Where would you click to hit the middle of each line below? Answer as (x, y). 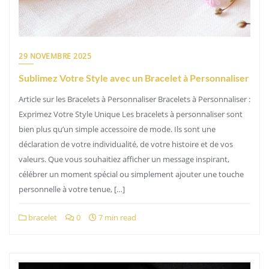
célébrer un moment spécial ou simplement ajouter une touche (131, 174)
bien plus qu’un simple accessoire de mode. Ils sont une (117, 129)
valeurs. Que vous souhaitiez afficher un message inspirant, (124, 159)
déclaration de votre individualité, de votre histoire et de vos (126, 144)
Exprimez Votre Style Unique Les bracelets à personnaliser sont (131, 114)
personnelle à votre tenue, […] (72, 189)
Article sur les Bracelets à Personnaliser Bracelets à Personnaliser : (134, 99)
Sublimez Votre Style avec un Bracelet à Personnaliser (134, 78)
